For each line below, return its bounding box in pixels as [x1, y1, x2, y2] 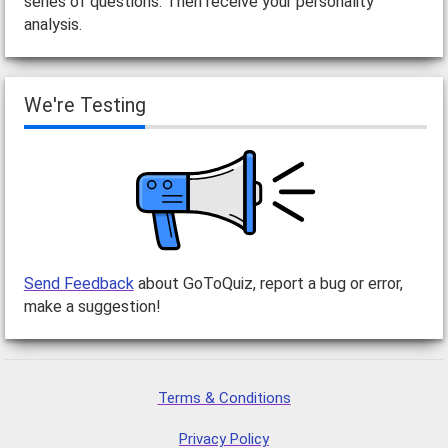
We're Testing [23, 94, 146, 118]
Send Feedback [23, 274, 134, 294]
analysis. [23, 15, 82, 35]
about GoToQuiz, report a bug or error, [133, 274, 403, 294]
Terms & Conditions [157, 389, 291, 408]
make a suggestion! [23, 297, 161, 317]
